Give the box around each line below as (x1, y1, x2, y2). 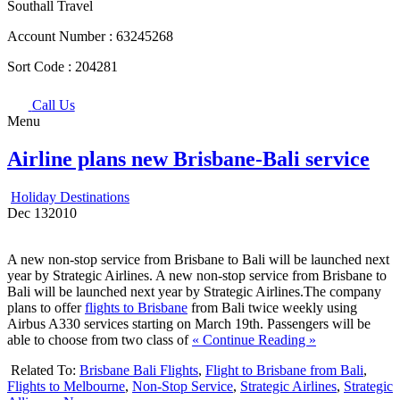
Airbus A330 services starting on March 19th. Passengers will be (7, 316, 371, 332)
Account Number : (7, 28, 112, 44)
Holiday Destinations (11, 189, 129, 205)
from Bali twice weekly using (187, 300, 357, 316)
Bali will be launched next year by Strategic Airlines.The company (7, 284, 381, 300)
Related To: (11, 362, 79, 379)
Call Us (31, 97, 75, 113)
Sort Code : (7, 58, 71, 74)
